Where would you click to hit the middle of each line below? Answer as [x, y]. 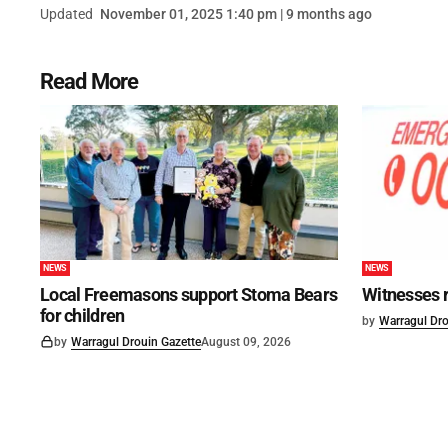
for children [82, 315]
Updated [66, 14]
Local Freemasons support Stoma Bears [189, 294]
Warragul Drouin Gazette [136, 341]
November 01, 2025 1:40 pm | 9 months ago [236, 14]
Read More [89, 82]
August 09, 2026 [246, 341]
